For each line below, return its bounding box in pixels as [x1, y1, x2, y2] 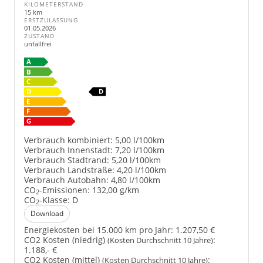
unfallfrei [24, 39, 52, 48]
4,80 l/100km [111, 174, 160, 186]
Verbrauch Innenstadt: [24, 144, 113, 156]
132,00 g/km [92, 184, 139, 195]
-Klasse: [39, 194, 70, 205]
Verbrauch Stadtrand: [24, 154, 109, 166]
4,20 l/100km [117, 164, 166, 176]
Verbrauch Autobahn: [24, 174, 109, 186]
